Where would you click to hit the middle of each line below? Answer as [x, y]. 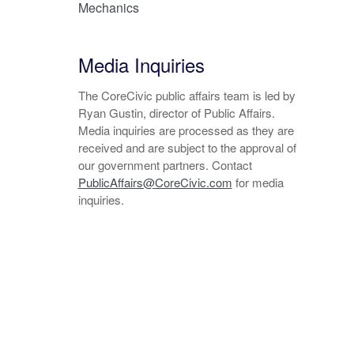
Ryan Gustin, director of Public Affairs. [176, 112]
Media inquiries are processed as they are [186, 130]
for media [258, 182]
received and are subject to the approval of [187, 147]
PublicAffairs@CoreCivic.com [155, 182]
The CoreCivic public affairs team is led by [186, 95]
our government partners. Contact [165, 164]
